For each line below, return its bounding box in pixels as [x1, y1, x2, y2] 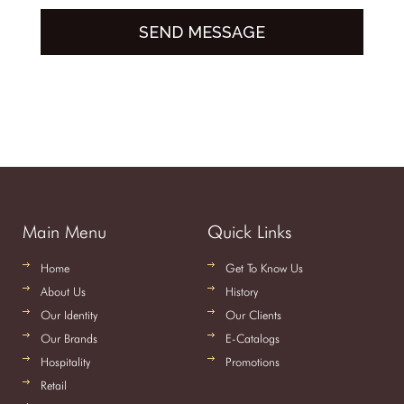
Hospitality [41, 354, 90, 369]
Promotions [225, 354, 280, 369]
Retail [41, 378, 67, 392]
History [225, 284, 258, 298]
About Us [41, 284, 86, 298]
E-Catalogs [225, 331, 280, 345]
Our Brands [41, 331, 97, 345]
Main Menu [23, 221, 106, 243]
